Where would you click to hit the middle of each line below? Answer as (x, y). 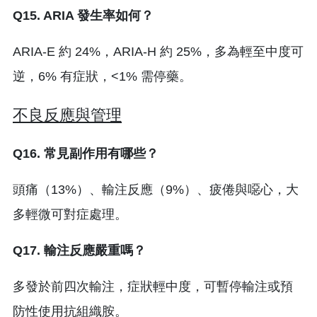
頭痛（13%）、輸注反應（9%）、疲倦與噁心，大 (156, 189)
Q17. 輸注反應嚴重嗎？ (79, 250)
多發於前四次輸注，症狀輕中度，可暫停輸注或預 (153, 286)
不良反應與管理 (67, 115)
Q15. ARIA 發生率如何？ (83, 15)
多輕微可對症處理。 (70, 214)
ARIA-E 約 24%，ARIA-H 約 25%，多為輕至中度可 (158, 51)
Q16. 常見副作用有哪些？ (86, 153)
